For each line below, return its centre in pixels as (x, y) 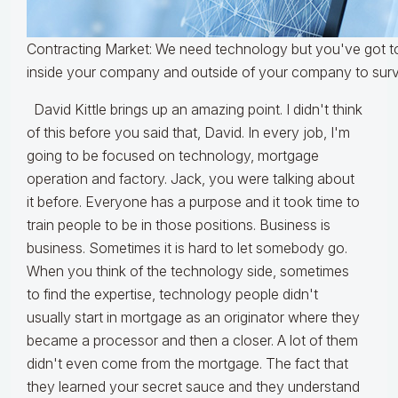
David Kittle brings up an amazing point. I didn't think (195, 110)
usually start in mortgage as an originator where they (193, 318)
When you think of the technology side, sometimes (188, 271)
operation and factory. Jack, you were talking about (191, 179)
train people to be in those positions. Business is (179, 225)
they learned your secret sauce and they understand (193, 387)
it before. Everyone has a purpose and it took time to (193, 202)
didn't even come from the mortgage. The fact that (187, 364)
